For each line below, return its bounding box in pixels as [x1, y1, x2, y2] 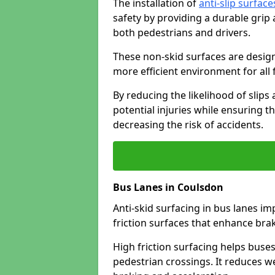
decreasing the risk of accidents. [113, 118, 263, 131]
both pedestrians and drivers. [113, 26, 250, 39]
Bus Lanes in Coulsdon [113, 180, 223, 194]
